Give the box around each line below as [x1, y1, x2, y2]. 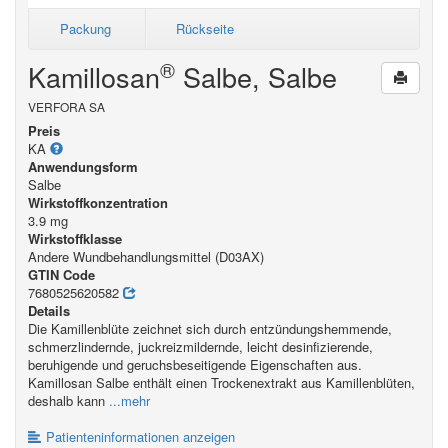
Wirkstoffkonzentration [28, 193, 168, 212]
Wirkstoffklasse [28, 229, 122, 248]
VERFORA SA [28, 98, 105, 115]
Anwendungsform [28, 157, 138, 176]
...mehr [109, 391, 150, 410]
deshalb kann [28, 391, 109, 410]
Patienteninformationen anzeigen [46, 427, 235, 446]
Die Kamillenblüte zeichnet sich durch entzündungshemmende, [28, 319, 392, 338]
